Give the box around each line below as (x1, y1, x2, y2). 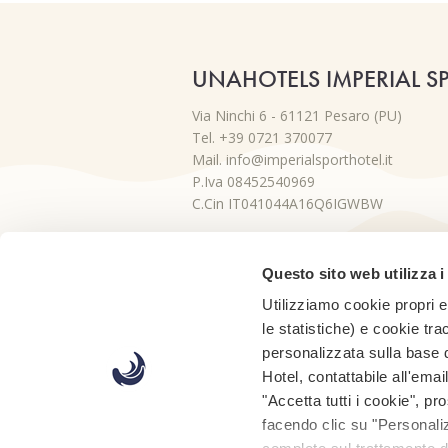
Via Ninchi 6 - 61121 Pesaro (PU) (192, 106, 402, 125)
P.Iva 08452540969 (192, 172, 315, 191)
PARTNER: (254, 319, 355, 350)
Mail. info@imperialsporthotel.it (192, 150, 393, 169)
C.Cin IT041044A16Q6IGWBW (192, 194, 383, 213)
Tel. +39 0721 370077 (192, 128, 332, 147)
